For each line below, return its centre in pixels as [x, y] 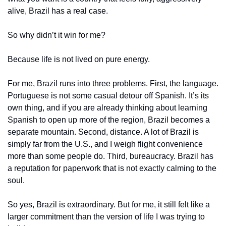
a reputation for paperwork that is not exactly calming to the [112, 168]
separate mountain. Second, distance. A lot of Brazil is [103, 132]
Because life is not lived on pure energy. [79, 59]
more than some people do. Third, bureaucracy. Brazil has [110, 156]
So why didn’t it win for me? [56, 35]
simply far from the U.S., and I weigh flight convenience [105, 144]
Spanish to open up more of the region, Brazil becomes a [109, 120]
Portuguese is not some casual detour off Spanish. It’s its [108, 95]
